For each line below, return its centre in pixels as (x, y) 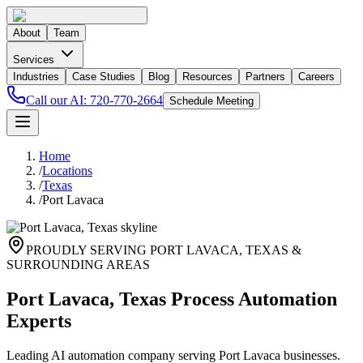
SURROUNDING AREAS (78, 265)
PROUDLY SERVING (88, 250)
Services (35, 60)
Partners (265, 77)
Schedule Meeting (211, 101)
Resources (207, 77)
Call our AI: (58, 100)
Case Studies (104, 77)
